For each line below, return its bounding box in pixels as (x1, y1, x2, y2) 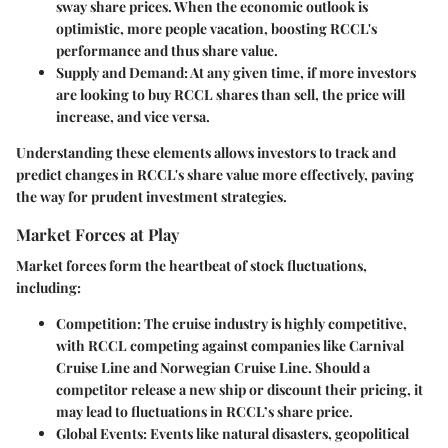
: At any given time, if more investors (184, 63, 416, 83)
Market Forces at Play (16, 223, 179, 246)
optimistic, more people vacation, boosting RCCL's (56, 19, 377, 39)
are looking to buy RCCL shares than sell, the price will (56, 85, 405, 105)
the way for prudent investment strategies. (16, 187, 287, 207)
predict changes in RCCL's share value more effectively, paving (16, 165, 414, 185)
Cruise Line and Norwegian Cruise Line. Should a (56, 358, 370, 378)
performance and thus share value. (56, 41, 278, 61)
